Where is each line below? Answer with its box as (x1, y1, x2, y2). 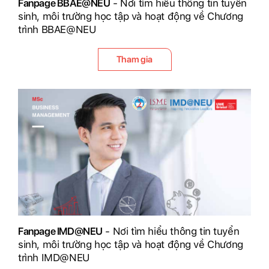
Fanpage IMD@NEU (18, 225, 103, 237)
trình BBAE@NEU (18, 23, 97, 35)
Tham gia (116, 53, 153, 65)
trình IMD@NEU (18, 251, 90, 264)
